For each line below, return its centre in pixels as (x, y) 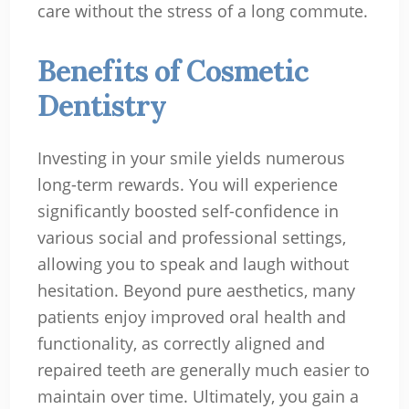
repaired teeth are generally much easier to (203, 369)
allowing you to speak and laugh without (193, 263)
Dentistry (101, 105)
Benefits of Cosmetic (173, 70)
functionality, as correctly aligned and (181, 343)
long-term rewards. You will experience (187, 184)
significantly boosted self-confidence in (188, 210)
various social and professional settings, (191, 237)
